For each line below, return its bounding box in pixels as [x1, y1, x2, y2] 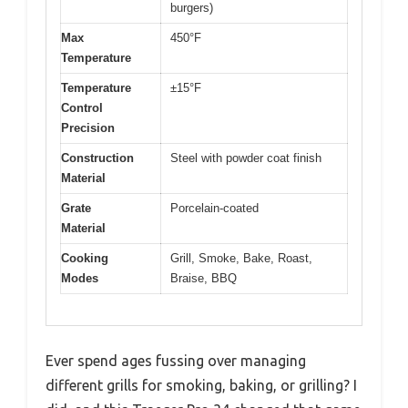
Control [61, 100, 103, 115]
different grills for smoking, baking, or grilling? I [46, 377, 357, 394]
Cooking [61, 250, 108, 265]
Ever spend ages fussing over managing [46, 352, 306, 370]
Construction [61, 150, 134, 165]
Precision [61, 120, 115, 135]
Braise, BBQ [170, 270, 237, 285]
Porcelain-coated [170, 200, 259, 215]
